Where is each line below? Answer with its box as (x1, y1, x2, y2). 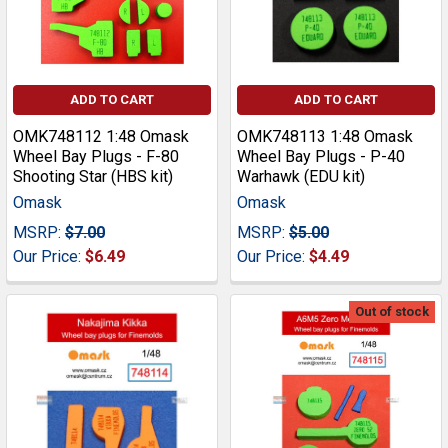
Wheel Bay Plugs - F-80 (13, 147, 179, 167)
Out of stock (355, 304, 429, 320)
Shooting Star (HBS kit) (13, 167, 173, 187)
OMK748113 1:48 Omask (237, 127, 413, 147)
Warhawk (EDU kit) (237, 167, 365, 187)
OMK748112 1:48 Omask (13, 127, 189, 147)
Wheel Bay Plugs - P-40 (237, 147, 405, 167)
